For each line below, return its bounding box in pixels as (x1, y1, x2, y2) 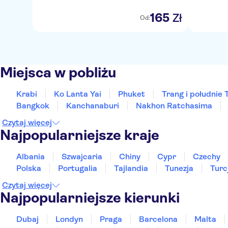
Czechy (193, 152, 220, 161)
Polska (16, 163, 41, 173)
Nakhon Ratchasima (136, 101, 212, 110)
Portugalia (58, 163, 97, 173)
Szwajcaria (62, 152, 102, 161)
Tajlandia (114, 163, 148, 173)
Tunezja (165, 163, 193, 173)
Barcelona (139, 214, 178, 224)
